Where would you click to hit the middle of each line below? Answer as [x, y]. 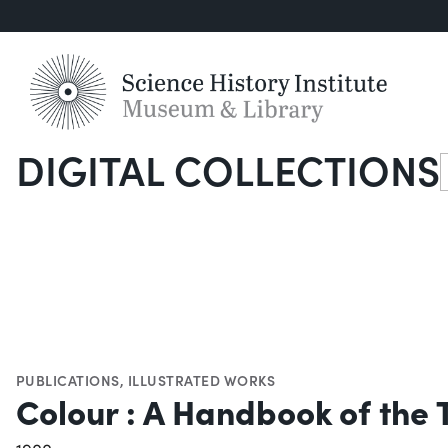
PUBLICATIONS [68, 380]
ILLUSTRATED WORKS [201, 380]
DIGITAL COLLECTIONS [228, 169]
